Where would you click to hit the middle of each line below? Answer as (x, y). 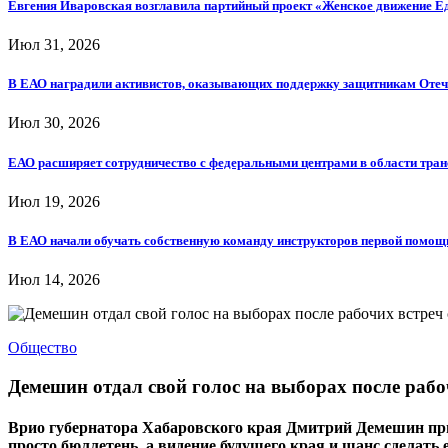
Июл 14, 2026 (54, 280)
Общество (42, 348)
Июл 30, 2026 (54, 123)
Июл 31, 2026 (54, 44)
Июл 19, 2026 (54, 201)
